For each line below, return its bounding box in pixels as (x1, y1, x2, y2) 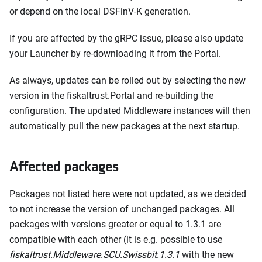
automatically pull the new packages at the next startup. (9, 120, 240, 132)
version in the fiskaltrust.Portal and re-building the (9, 89, 213, 101)
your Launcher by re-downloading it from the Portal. (9, 47, 221, 59)
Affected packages (9, 156, 119, 175)
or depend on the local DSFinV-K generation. (9, 5, 191, 17)
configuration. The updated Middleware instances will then (9, 105, 250, 116)
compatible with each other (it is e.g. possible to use (9, 233, 222, 245)
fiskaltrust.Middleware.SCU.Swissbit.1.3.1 (9, 249, 180, 260)
